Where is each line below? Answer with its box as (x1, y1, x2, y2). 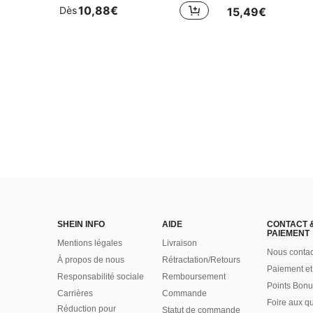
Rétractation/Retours (162, 255, 240, 265)
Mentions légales (57, 238, 122, 248)
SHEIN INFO (57, 219, 105, 229)
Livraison (162, 238, 197, 248)
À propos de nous (57, 255, 124, 265)
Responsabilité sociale (57, 272, 144, 282)
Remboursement (162, 272, 226, 282)
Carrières (57, 289, 93, 298)
